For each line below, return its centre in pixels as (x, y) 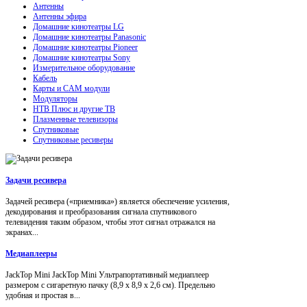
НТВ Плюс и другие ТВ (74, 109)
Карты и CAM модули (71, 88)
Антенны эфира (60, 16)
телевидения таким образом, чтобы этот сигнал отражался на (110, 222)
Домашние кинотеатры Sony (82, 57)
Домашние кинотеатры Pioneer (85, 47)
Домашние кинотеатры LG (78, 26)
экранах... (22, 232)
